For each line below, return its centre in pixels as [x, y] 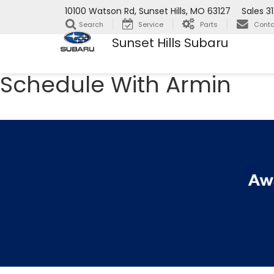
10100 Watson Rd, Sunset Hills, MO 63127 [148, 11]
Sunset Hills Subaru [170, 43]
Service [151, 25]
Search [91, 25]
